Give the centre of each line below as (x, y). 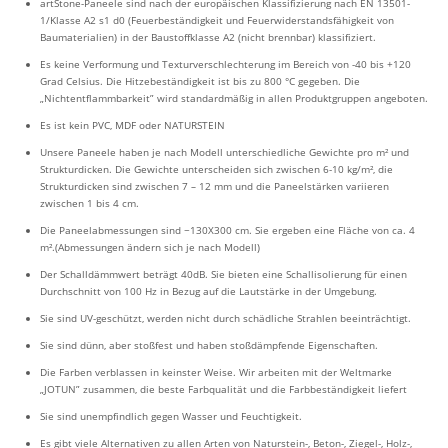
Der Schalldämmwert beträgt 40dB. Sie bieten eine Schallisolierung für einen (223, 273)
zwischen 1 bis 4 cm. (89, 202)
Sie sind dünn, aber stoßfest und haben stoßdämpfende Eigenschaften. (209, 344)
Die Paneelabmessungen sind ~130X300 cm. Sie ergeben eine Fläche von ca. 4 (227, 229)
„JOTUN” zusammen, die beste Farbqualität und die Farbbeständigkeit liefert (223, 388)
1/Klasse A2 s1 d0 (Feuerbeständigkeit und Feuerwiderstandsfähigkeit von (217, 19)
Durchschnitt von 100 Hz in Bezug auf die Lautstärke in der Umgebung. (208, 290)
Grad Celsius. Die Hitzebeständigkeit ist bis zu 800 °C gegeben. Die (200, 80)
